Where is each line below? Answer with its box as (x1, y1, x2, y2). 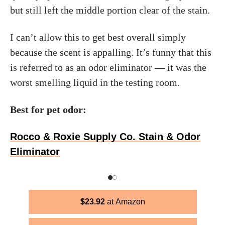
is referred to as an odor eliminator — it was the (10, 62, 206, 73)
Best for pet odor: (10, 104, 86, 115)
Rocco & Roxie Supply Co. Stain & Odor (10, 131, 200, 142)
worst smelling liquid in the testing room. (10, 77, 180, 88)
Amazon (115, 197, 145, 206)
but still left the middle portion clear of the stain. (10, 5, 210, 16)
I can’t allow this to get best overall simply (10, 32, 186, 43)
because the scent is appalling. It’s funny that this (10, 47, 211, 58)
